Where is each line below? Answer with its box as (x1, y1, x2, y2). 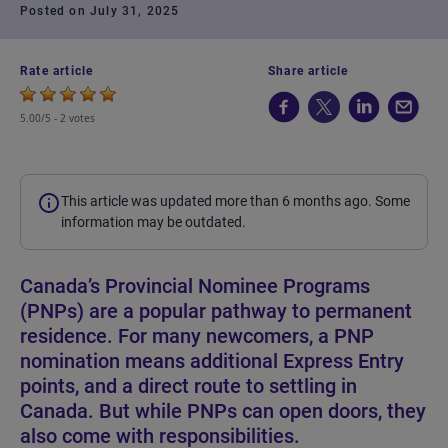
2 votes (60, 111, 95, 125)
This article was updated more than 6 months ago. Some (61, 193, 410, 209)
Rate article (20, 64, 94, 78)
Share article (268, 64, 349, 78)
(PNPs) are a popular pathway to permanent (20, 299, 412, 323)
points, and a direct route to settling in (20, 374, 357, 398)
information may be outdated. (61, 214, 246, 230)
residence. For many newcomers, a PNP (20, 324, 374, 348)
